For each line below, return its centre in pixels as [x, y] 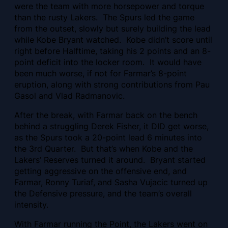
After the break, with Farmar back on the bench [106, 115]
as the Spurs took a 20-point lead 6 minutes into [108, 137]
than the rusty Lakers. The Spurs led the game [104, 17]
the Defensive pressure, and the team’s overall [103, 193]
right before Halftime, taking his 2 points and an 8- [112, 51]
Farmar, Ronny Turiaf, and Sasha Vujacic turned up [111, 182]
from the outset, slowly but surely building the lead [112, 28]
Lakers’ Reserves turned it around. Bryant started [110, 160]
